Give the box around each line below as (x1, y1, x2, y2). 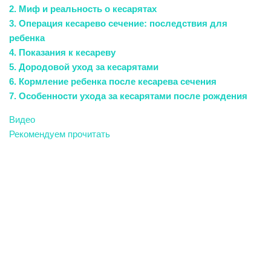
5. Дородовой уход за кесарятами (9, 62, 158, 72)
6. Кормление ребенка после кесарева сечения (9, 76, 217, 87)
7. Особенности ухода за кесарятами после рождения (9, 91, 247, 101)
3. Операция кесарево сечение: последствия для (9, 18, 227, 28)
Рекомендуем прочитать (9, 129, 110, 139)
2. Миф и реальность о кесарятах (9, 4, 157, 14)
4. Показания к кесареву (9, 47, 116, 57)
